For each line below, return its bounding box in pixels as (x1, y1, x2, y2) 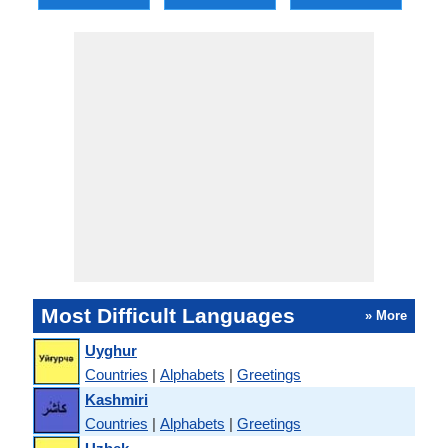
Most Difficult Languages (41, 304, 295, 327)
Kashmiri (85, 390, 148, 408)
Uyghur (85, 341, 137, 359)
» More (365, 308, 407, 323)
